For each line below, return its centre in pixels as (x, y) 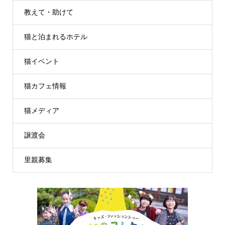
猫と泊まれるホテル (55, 37)
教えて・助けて (48, 13)
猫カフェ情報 (45, 86)
